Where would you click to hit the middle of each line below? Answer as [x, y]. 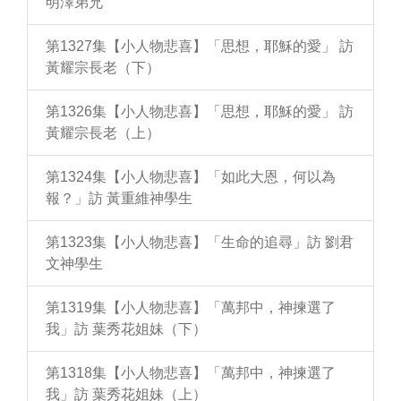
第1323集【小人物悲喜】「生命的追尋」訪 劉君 [200, 242]
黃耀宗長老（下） [103, 68]
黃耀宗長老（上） [103, 133]
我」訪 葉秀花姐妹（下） [126, 329]
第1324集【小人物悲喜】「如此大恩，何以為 [191, 177]
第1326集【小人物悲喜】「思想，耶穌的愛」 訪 [200, 111]
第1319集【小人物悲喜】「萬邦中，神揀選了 [191, 307]
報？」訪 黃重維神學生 [119, 198]
